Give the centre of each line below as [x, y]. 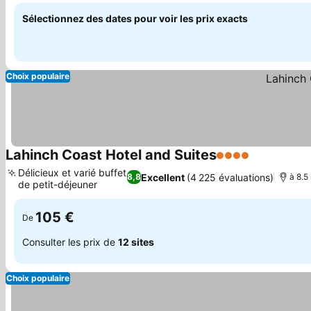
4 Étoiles [239, 162]
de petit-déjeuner [58, 184]
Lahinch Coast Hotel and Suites [111, 155]
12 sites [136, 242]
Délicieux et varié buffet [72, 173]
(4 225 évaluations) [230, 177]
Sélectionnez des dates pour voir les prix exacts [135, 18]
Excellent [163, 177]
